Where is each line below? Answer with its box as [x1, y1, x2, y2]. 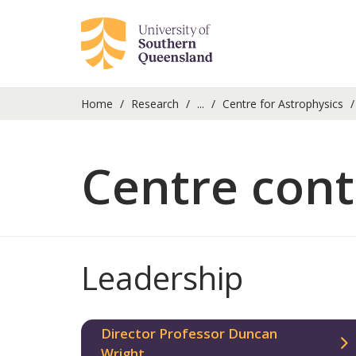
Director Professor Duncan [101, 324, 277, 342]
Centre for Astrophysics [222, 96, 343, 111]
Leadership [81, 256, 243, 300]
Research [131, 96, 179, 111]
